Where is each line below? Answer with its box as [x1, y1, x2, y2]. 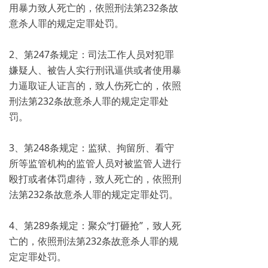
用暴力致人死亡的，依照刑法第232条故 [9, 1, 178, 14]
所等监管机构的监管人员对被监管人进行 [9, 157, 181, 170]
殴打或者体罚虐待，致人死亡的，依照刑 [9, 172, 181, 185]
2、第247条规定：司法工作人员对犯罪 [9, 48, 174, 61]
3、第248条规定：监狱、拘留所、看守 [9, 141, 174, 154]
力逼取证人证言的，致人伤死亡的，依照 [9, 79, 181, 92]
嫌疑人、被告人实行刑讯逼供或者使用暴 [9, 63, 181, 77]
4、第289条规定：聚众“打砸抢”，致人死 [9, 219, 181, 232]
